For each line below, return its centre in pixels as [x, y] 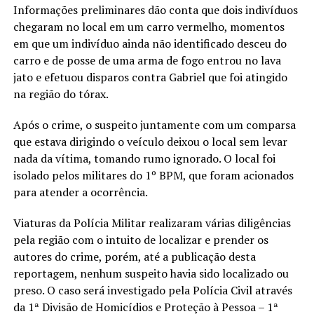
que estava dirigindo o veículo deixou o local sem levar [150, 141]
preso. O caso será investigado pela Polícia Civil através [152, 290]
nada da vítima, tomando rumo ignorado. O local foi [144, 158]
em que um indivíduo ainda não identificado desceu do [150, 43]
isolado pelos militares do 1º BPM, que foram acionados [153, 175]
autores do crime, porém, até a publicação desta [134, 256]
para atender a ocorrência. [80, 192]
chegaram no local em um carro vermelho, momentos [149, 26]
